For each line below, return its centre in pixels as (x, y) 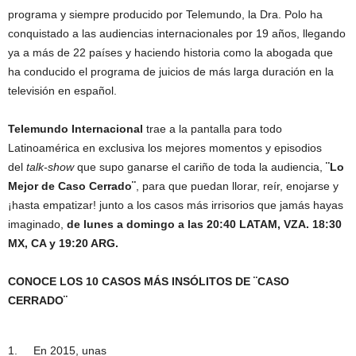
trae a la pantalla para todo (214, 129)
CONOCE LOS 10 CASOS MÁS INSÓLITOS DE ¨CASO (149, 281)
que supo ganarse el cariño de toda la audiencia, (200, 167)
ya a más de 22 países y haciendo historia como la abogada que (170, 52)
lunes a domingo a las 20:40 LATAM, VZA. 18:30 (213, 224)
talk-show (50, 167)
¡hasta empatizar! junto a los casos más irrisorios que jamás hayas (176, 205)
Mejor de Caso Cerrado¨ (72, 186)
